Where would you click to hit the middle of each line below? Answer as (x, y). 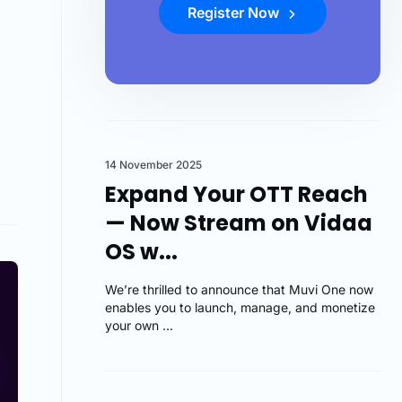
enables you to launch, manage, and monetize (240, 307)
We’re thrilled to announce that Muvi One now (240, 289)
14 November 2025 (154, 164)
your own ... (140, 325)
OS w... (142, 251)
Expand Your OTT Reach (237, 194)
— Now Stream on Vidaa (239, 223)
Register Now (236, 12)
